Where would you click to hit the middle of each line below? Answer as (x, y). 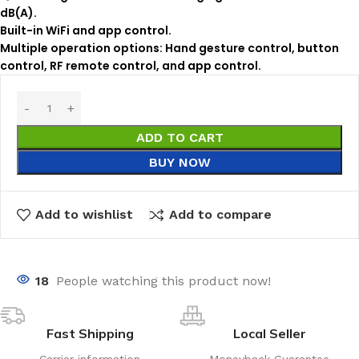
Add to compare (220, 215)
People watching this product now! (163, 280)
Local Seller (269, 333)
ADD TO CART (179, 138)
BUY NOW (179, 163)
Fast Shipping (90, 333)
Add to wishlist (85, 215)
